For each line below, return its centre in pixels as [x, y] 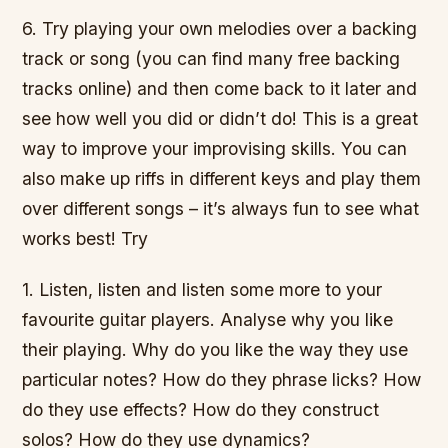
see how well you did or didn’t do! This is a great [220, 118]
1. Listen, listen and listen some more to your [202, 290]
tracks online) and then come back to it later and [220, 88]
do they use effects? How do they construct [201, 410]
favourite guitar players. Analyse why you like [208, 320]
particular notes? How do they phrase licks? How [222, 380]
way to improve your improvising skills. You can [215, 148]
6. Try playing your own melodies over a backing [220, 28]
